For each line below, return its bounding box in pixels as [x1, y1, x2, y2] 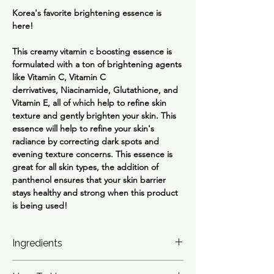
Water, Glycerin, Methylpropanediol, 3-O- [12, 260, 171, 272]
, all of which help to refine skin [48, 97, 166, 108]
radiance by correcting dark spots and [12, 135, 159, 147]
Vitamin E [12, 97, 48, 108]
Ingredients [12, 237, 62, 249]
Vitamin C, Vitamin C [28, 71, 106, 83]
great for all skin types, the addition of [12, 161, 158, 172]
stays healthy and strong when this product [12, 187, 178, 198]
